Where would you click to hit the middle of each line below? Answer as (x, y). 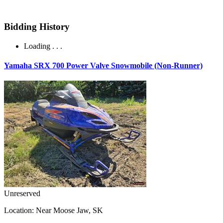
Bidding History (37, 27)
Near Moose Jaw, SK (68, 211)
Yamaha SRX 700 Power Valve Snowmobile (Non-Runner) (103, 66)
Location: (19, 211)
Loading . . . (43, 46)
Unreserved (22, 194)
